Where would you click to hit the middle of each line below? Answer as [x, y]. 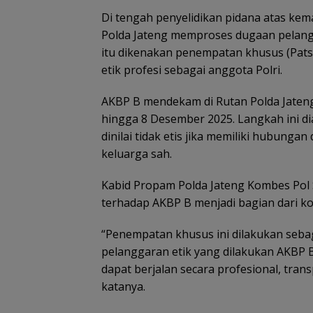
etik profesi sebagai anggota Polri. [192, 70]
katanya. [123, 286]
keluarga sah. [137, 153]
